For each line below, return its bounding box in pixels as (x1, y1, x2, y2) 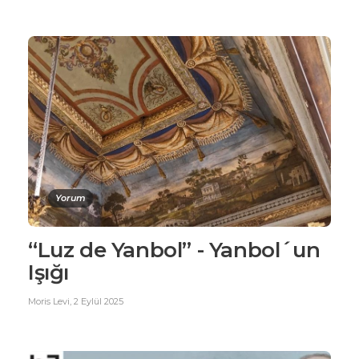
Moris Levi (28, 295, 70, 307)
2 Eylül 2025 (74, 295, 123, 307)
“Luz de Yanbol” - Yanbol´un (28, 236, 321, 263)
